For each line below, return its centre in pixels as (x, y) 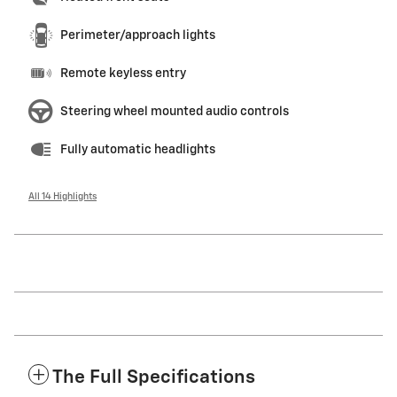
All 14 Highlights (62, 197)
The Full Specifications (154, 378)
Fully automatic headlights (138, 150)
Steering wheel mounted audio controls (175, 112)
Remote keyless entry (123, 74)
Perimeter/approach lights (138, 36)
